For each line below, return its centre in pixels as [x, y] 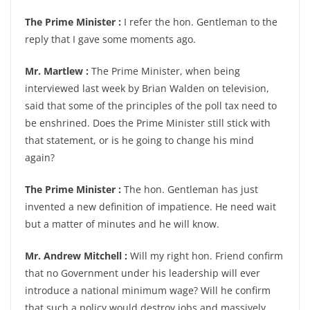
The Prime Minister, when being [164, 71]
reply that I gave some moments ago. [110, 39]
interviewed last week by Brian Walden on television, [147, 88]
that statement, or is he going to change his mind [139, 140]
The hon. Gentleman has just [190, 189]
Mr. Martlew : [57, 71]
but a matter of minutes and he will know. [122, 224]
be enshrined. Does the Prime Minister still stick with [148, 123]
